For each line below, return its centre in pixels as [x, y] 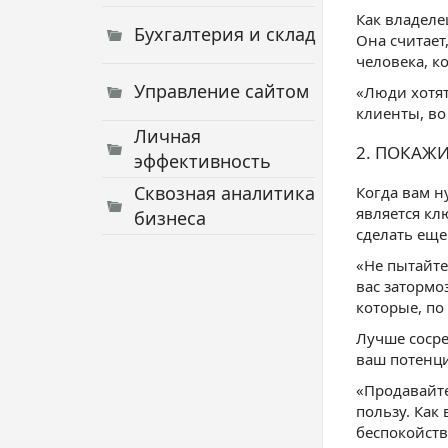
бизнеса [170, 218]
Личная [167, 136]
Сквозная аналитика [224, 193]
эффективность [202, 161]
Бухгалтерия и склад [224, 34]
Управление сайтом [221, 91]
